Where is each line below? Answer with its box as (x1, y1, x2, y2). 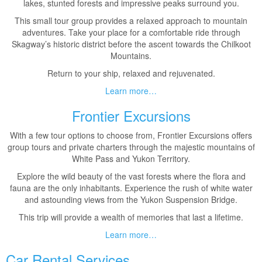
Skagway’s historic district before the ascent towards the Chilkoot (11, 38, 251, 50)
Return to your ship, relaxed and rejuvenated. (47, 67, 215, 79)
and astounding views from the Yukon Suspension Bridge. (25, 194, 237, 205)
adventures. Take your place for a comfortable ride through (22, 26, 240, 38)
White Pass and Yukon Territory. (72, 153, 190, 164)
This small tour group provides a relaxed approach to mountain (15, 15, 247, 26)
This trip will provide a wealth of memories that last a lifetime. (19, 211, 243, 223)
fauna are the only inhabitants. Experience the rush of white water (9, 182, 253, 194)
